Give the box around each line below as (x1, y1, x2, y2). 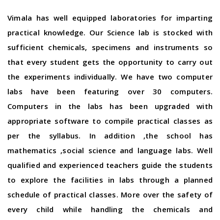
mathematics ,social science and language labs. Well (7, 145, 213, 156)
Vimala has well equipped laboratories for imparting (7, 13, 213, 23)
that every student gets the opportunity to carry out (7, 57, 213, 67)
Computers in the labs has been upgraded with (7, 101, 213, 111)
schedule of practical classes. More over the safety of (7, 190, 213, 200)
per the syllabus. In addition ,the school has (7, 131, 213, 141)
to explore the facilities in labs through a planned (7, 175, 213, 185)
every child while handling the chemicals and (7, 204, 213, 215)
